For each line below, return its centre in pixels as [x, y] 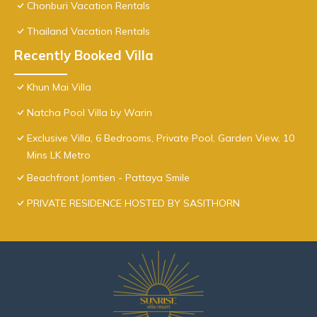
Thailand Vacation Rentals [88, 31]
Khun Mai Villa [59, 87]
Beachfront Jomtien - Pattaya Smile [108, 178]
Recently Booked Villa [84, 56]
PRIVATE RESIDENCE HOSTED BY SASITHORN [133, 203]
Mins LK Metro [59, 155]
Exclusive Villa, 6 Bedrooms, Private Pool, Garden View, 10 [161, 138]
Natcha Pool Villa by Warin [90, 113]
